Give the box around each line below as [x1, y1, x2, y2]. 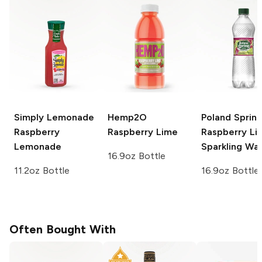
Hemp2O [108, 111, 147, 123]
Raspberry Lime [108, 126, 178, 137]
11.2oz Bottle [14, 164, 70, 176]
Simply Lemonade [14, 111, 94, 123]
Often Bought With [9, 222, 116, 236]
